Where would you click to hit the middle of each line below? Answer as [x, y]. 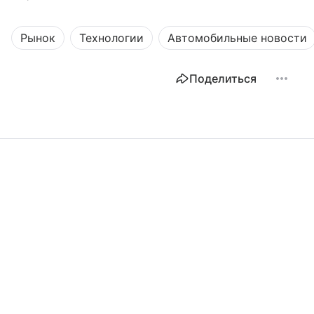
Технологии [111, 38]
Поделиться [223, 79]
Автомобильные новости [237, 38]
